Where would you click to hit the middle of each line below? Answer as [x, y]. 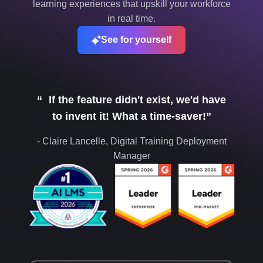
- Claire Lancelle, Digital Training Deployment [131, 141]
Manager [131, 156]
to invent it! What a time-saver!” [131, 116]
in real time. [131, 18]
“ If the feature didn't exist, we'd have [131, 100]
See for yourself [136, 40]
